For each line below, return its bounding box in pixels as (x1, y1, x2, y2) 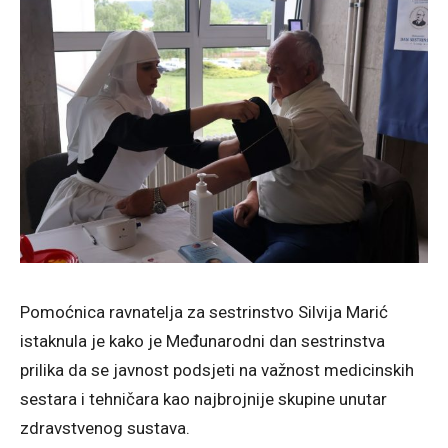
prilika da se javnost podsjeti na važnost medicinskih (20, 359, 414, 380)
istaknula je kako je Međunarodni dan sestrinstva (20, 330, 385, 351)
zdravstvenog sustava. (20, 417, 190, 438)
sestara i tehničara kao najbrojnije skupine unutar (20, 388, 387, 409)
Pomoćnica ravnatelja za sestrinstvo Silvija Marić (20, 301, 388, 322)
